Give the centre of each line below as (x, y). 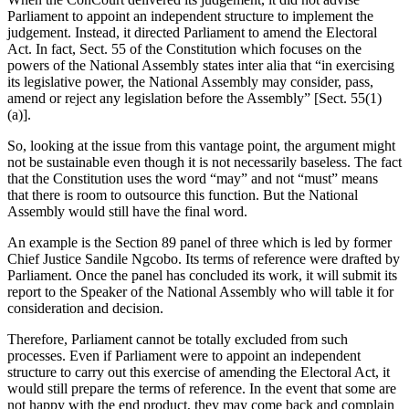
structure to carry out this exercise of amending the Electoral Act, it (199, 372)
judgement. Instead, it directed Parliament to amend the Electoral (192, 33)
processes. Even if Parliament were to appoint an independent (184, 356)
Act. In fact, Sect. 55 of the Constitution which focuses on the (184, 49)
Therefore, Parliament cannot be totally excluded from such (178, 340)
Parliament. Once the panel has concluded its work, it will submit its (202, 276)
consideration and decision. (85, 309)
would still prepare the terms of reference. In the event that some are (202, 389)
